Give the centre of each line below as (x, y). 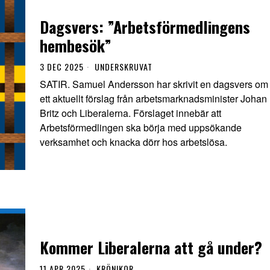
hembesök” (76, 46)
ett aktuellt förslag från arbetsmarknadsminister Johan (153, 99)
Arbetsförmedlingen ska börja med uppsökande (141, 128)
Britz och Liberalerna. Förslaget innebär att (130, 113)
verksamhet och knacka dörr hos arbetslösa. (133, 142)
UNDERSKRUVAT (124, 67)
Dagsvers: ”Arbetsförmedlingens (145, 27)
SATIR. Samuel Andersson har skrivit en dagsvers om (154, 84)
